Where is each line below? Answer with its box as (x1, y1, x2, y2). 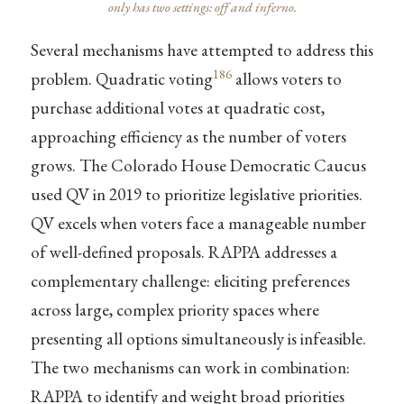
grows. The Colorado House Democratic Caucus (30, 154, 366, 178)
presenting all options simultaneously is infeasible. (30, 327, 366, 351)
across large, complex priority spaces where (30, 298, 319, 322)
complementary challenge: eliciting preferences (30, 270, 350, 293)
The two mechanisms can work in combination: (30, 356, 350, 380)
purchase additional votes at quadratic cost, (30, 96, 325, 120)
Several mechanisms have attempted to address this (30, 39, 373, 62)
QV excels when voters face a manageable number (30, 212, 366, 235)
